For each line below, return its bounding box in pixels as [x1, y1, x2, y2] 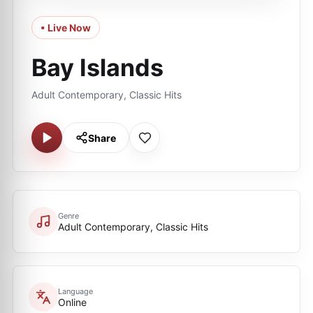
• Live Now [41, 22, 91, 34]
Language [58, 286, 93, 296]
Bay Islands [31, 53, 163, 82]
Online [58, 296, 87, 308]
